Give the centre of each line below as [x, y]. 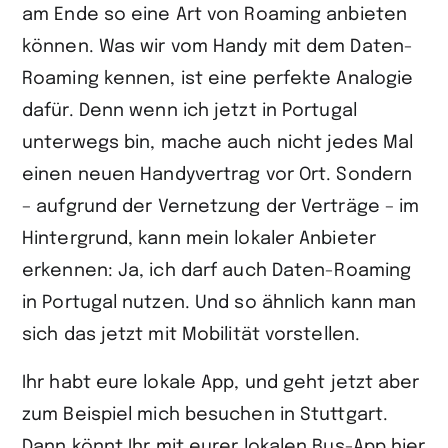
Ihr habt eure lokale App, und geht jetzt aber [221, 383]
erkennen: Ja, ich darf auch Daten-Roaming [217, 271]
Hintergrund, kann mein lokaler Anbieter [199, 239]
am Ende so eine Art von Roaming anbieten [215, 15]
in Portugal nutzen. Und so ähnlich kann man [219, 303]
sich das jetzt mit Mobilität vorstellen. [191, 335]
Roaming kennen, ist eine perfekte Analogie [218, 79]
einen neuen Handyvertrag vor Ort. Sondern [217, 175]
